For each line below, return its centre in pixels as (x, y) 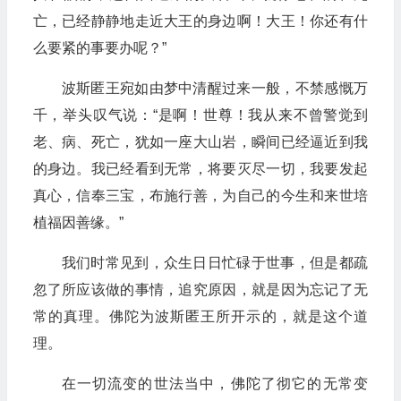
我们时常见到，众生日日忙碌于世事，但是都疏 (214, 263)
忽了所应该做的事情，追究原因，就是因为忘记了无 (200, 290)
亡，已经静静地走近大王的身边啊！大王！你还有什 (200, 21)
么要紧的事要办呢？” (99, 48)
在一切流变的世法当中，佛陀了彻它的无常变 (214, 384)
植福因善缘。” (78, 222)
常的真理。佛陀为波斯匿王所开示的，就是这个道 (200, 316)
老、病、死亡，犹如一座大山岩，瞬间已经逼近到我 (200, 142)
